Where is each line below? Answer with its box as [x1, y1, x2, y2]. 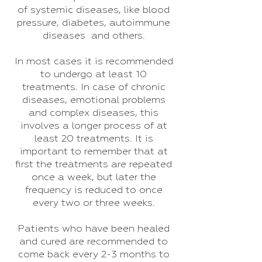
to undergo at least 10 [40, 70, 147, 80]
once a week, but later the [31, 173, 156, 182]
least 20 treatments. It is [34, 134, 153, 144]
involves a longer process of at [20, 121, 167, 131]
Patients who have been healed [18, 224, 170, 234]
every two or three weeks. [32, 198, 155, 208]
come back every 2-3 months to [18, 250, 170, 260]
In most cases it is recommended [14, 57, 173, 67]
